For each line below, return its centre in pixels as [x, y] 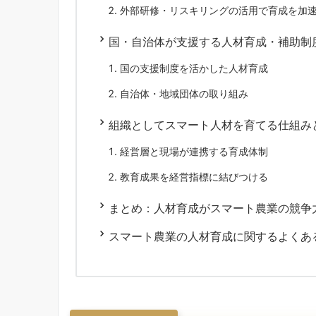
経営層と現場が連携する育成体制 [194, 151]
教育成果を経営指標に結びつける [194, 176]
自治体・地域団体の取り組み [184, 93]
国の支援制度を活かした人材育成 [194, 68]
